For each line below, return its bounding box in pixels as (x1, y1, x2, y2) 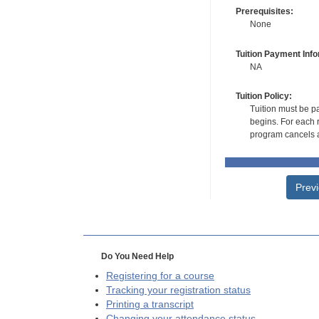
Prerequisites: (235, 6, 293, 17)
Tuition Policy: (235, 91, 292, 102)
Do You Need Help (100, 251, 174, 262)
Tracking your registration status (106, 285, 251, 296)
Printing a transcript (106, 299, 194, 310)
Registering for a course (106, 271, 214, 282)
